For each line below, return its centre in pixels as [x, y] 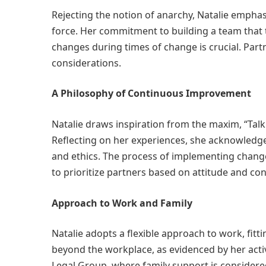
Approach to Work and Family [122, 203]
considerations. [86, 63]
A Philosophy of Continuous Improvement [151, 94]
